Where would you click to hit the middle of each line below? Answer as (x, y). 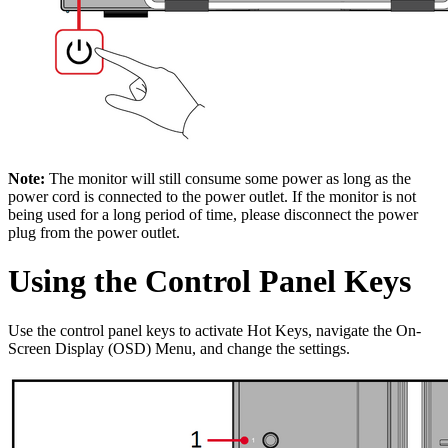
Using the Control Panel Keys (209, 281)
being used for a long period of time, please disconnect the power (213, 214)
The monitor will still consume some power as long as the (228, 178)
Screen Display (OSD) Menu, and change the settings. (179, 348)
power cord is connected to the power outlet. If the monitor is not (212, 196)
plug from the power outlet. (94, 232)
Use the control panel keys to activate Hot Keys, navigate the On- (214, 330)
